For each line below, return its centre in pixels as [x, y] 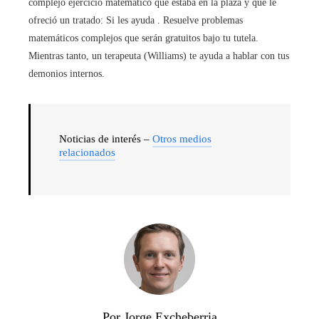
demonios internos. [67, 74]
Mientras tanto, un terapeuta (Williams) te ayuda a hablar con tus [159, 56]
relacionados [87, 152]
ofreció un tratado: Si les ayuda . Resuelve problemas [136, 20]
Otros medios [182, 139]
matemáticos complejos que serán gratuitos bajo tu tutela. [143, 38]
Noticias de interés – [106, 139]
